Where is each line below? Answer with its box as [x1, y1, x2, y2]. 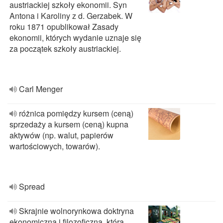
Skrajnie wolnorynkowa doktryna [19, 205, 134, 217]
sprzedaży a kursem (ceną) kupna [9, 118, 128, 130]
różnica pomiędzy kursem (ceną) [19, 108, 133, 119]
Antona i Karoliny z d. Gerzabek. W [9, 10, 132, 21]
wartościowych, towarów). [9, 140, 100, 152]
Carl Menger [19, 83, 63, 95]
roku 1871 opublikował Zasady [9, 21, 118, 32]
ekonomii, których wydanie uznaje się [9, 32, 141, 43]
